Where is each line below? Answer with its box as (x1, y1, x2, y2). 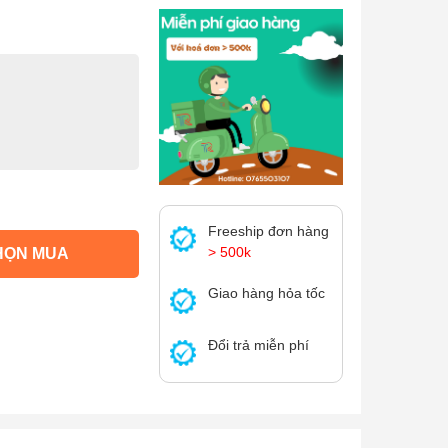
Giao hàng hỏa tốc (208, 285, 325, 302)
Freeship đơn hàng (208, 223, 329, 240)
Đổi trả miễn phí (208, 337, 309, 354)
